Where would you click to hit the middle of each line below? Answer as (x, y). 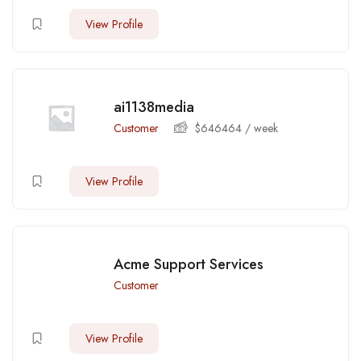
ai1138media (154, 107)
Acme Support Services (189, 264)
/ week (260, 128)
